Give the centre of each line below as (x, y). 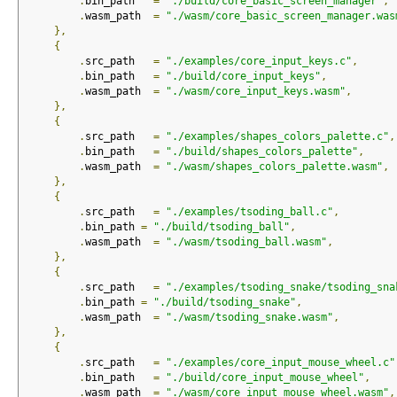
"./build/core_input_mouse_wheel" (265, 378)
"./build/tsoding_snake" (224, 303)
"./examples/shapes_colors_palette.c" (277, 137)
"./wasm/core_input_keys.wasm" (255, 92)
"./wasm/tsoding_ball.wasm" (246, 242)
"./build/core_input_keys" (243, 77)
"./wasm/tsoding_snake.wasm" (249, 318)
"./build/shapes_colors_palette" (261, 152)
